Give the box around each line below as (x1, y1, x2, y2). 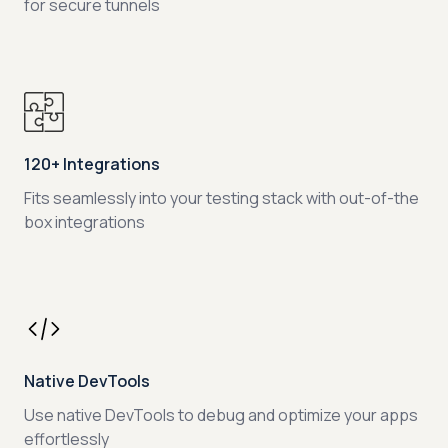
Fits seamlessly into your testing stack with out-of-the (24, 187, 419, 210)
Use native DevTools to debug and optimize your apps (24, 404, 418, 427)
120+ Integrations (24, 153, 160, 176)
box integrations (24, 211, 145, 234)
